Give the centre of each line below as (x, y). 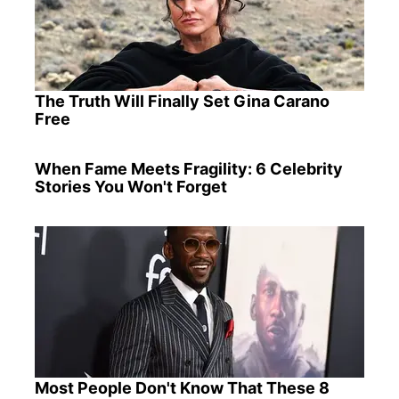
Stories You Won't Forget (130, 186)
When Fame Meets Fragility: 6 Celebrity (188, 168)
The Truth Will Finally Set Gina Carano (182, 101)
